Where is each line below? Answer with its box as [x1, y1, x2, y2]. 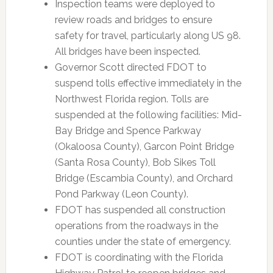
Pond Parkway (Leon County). [54, 188, 188, 200]
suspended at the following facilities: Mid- [54, 109, 242, 121]
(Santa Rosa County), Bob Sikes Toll [54, 157, 216, 168]
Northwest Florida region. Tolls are [54, 93, 208, 105]
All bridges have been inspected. [54, 46, 200, 57]
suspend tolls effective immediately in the [54, 77, 241, 89]
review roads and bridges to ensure [54, 14, 212, 26]
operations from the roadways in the [54, 220, 218, 232]
